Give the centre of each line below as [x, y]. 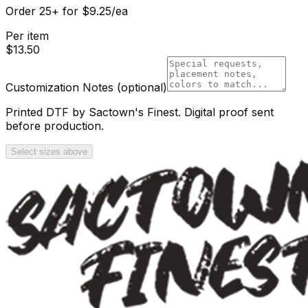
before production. [55, 126]
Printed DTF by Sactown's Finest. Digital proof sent [140, 112]
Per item [27, 36]
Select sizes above [49, 152]
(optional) [142, 87]
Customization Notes [61, 87]
